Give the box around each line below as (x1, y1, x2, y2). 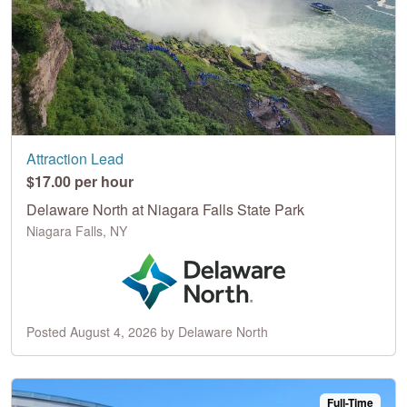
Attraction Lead (26, 147, 124, 169)
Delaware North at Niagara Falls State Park (26, 198, 304, 220)
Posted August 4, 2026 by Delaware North (26, 322, 268, 341)
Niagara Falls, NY (26, 221, 127, 240)
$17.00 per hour (26, 170, 134, 192)
